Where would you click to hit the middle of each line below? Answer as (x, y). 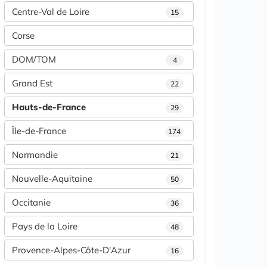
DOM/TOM (34, 59)
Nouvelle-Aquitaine (52, 178)
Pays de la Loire (45, 226)
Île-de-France (39, 131)
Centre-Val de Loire (51, 12)
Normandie (35, 155)
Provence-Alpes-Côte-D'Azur (71, 250)
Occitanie (31, 202)
